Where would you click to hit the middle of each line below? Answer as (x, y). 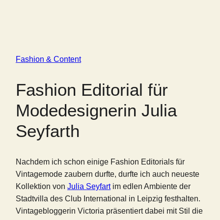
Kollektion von (41, 187)
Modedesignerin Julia (96, 110)
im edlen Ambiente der (151, 187)
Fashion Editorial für (92, 90)
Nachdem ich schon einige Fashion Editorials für (100, 162)
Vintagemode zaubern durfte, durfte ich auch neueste (108, 174)
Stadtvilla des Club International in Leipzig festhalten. (108, 199)
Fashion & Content (48, 59)
